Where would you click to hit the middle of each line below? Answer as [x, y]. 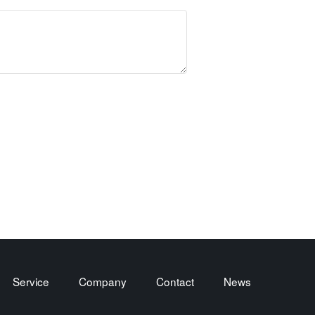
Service [31, 281]
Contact [175, 281]
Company [102, 281]
